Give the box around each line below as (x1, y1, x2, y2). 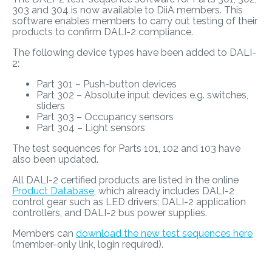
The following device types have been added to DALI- (12, 46, 256, 58)
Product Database (12, 185, 94, 197)
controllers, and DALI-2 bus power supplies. (12, 206, 207, 219)
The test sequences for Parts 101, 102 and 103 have (12, 142, 240, 154)
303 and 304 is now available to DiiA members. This (12, 4, 243, 16)
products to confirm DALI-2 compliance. (12, 25, 193, 38)
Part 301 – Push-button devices (36, 78, 177, 90)
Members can (12, 227, 76, 239)
